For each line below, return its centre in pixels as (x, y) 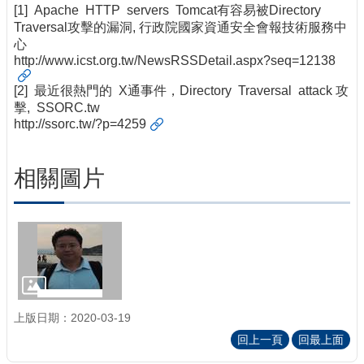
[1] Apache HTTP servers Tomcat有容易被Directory (171, 10)
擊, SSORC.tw (57, 107)
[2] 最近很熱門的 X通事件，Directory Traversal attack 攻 (181, 90)
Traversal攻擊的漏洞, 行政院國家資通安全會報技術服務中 (180, 27)
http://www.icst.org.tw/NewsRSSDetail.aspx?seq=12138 (175, 60)
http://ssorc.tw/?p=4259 (80, 123)
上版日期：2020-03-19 (72, 318)
